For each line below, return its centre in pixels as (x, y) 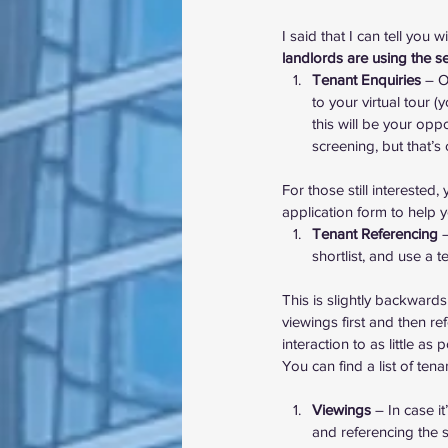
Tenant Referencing (375, 233)
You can (310, 365)
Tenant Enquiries (366, 79)
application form (334, 211)
